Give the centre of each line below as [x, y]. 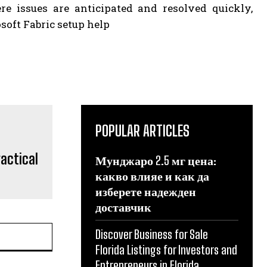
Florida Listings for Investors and [166, 249]
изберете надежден [146, 191]
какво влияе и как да [152, 176]
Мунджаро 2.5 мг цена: [156, 160]
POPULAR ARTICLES [142, 131]
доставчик [123, 207]
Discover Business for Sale [152, 234]
